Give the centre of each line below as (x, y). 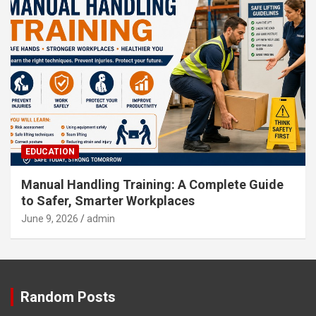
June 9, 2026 (50, 218)
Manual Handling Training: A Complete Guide (152, 184)
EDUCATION (50, 151)
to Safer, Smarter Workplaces (108, 200)
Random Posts (68, 297)
